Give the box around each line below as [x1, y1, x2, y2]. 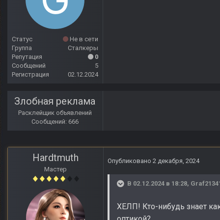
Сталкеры [68, 44, 98, 52]
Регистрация [12, 71, 49, 79]
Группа [12, 44, 32, 52]
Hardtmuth [32, 152, 79, 164]
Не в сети [68, 35, 98, 43]
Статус [12, 35, 32, 43]
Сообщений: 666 [31, 118, 79, 126]
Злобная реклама [14, 95, 96, 108]
